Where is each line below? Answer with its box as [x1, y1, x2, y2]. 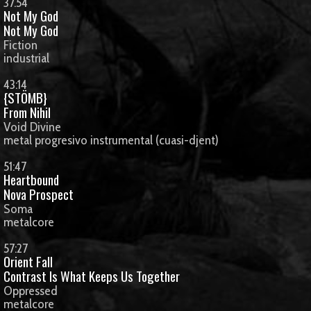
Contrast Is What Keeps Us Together [3, 267, 180, 285]
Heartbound [3, 170, 59, 189]
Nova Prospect [3, 185, 74, 203]
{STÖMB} [3, 88, 47, 107]
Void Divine [3, 119, 61, 135]
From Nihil [3, 103, 51, 121]
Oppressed [3, 283, 58, 299]
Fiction [3, 37, 37, 53]
